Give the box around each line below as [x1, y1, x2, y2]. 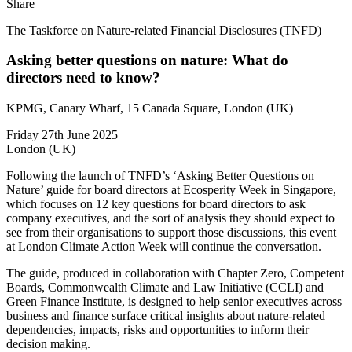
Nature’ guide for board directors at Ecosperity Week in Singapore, [6, 183, 336, 197]
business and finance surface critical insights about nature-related [6, 309, 325, 323]
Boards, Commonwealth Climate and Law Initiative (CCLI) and [6, 280, 324, 295]
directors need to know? [6, 69, 160, 86]
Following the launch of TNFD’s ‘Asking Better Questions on [6, 169, 314, 183]
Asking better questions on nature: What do [6, 52, 288, 69]
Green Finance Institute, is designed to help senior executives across [6, 295, 342, 309]
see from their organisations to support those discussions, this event [6, 225, 336, 240]
